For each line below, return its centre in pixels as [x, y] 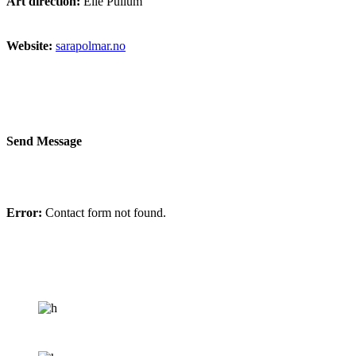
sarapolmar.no [91, 46]
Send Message [44, 141]
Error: [24, 212]
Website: [29, 46]
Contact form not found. [104, 212]
